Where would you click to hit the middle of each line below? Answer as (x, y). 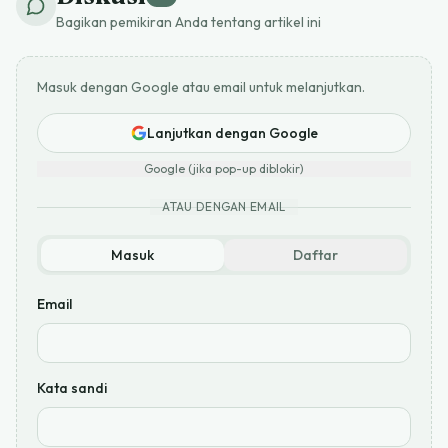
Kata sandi (72, 388)
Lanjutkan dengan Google (232, 133)
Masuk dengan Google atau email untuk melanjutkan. (201, 87)
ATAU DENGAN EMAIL (224, 207)
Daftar (315, 255)
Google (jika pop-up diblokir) (224, 169)
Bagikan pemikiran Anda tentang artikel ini (188, 22)
